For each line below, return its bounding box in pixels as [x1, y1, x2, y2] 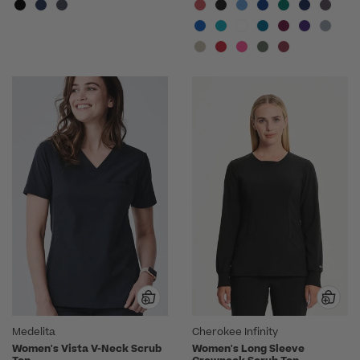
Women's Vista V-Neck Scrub [12, 341, 162, 356]
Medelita [12, 324, 55, 339]
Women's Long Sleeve [192, 341, 305, 356]
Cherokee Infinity [192, 324, 278, 339]
